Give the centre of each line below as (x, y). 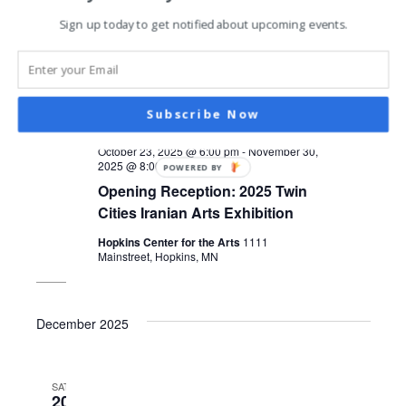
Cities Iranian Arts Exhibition (196, 212)
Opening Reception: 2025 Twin (203, 190)
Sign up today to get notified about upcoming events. (203, 25)
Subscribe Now (203, 115)
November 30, (284, 150)
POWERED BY (193, 167)
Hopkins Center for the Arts (171, 242)
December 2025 (82, 324)
